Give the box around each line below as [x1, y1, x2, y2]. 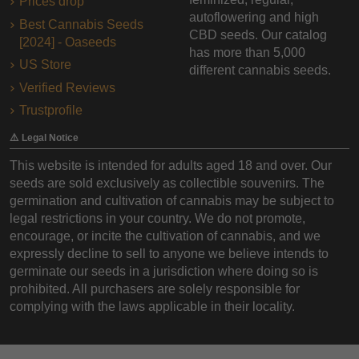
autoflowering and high [189, 10, 319, 24]
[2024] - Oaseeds [19, 34, 116, 49]
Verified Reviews [19, 80, 115, 95]
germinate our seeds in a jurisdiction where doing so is [10, 264, 318, 279]
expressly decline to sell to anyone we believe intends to [10, 247, 329, 261]
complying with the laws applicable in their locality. [10, 300, 295, 314]
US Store [19, 58, 71, 72]
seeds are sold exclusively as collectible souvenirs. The [10, 176, 325, 191]
